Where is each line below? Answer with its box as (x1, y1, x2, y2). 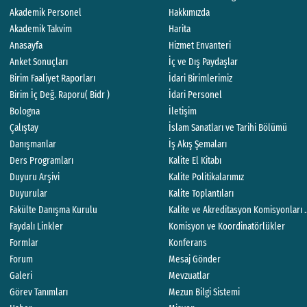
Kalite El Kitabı (169, 155, 222, 167)
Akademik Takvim (10, 23, 73, 35)
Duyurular (10, 188, 48, 199)
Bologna (10, 106, 40, 117)
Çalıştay (10, 122, 39, 134)
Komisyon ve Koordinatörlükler (169, 221, 286, 232)
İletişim (169, 106, 197, 117)
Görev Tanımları (10, 286, 69, 298)
